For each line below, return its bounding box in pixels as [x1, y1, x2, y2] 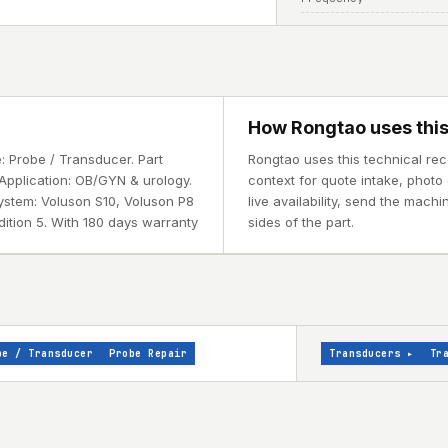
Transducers [329, 347, 401, 360]
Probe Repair [109, 347, 187, 360]
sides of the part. [248, 214, 354, 230]
